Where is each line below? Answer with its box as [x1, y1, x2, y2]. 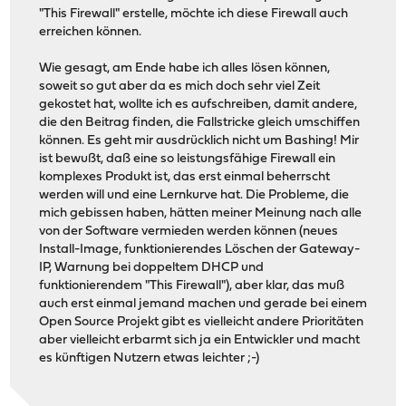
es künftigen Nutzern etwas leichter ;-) [39, 352, 260, 366]
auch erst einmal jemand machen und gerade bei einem [39, 297, 368, 312]
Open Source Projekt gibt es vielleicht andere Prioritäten [39, 315, 364, 330]
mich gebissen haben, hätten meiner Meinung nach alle [39, 207, 362, 221]
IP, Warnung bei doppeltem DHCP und [39, 261, 265, 275]
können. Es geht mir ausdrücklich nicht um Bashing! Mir [39, 134, 360, 149]
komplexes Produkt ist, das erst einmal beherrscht [39, 170, 331, 185]
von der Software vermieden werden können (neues [39, 225, 339, 239]
